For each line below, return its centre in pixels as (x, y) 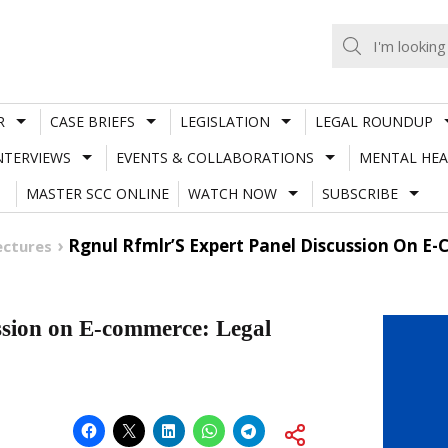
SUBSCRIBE (359, 193)
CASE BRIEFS (92, 121)
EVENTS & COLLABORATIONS (214, 157)
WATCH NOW (232, 193)
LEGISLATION (224, 121)
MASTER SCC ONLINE (97, 193)
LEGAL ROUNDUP (373, 121)
